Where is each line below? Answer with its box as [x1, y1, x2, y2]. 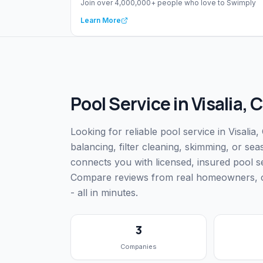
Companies [120, 242, 157, 251]
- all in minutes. [70, 187, 138, 199]
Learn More [80, 16, 121, 25]
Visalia [191, 92, 242, 116]
